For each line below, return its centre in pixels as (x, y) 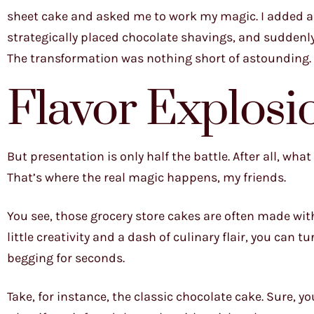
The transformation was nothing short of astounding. (159, 58)
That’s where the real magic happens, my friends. (146, 177)
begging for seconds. (66, 258)
